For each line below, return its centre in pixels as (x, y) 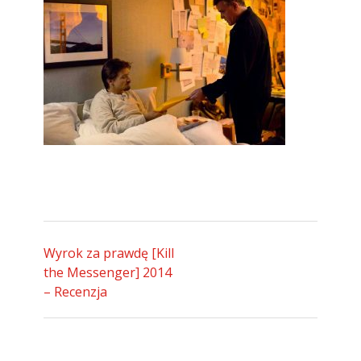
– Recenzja (75, 292)
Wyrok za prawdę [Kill (109, 253)
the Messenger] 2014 (108, 272)
